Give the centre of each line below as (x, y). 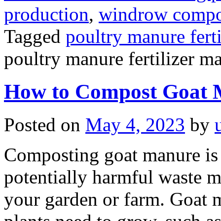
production (46, 14)
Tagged (32, 37)
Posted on (42, 124)
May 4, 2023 (135, 124)
